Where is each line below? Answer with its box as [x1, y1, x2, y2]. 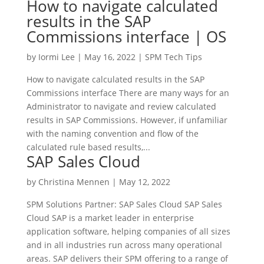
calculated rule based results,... [26, 141, 150, 153]
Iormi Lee [38, 51, 75, 62]
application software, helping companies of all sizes [26, 226, 230, 237]
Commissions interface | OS [26, 26, 226, 47]
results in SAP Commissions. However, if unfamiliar [26, 114, 227, 126]
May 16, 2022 [84, 51, 136, 62]
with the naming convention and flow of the [26, 128, 199, 139]
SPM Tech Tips [144, 51, 202, 62]
